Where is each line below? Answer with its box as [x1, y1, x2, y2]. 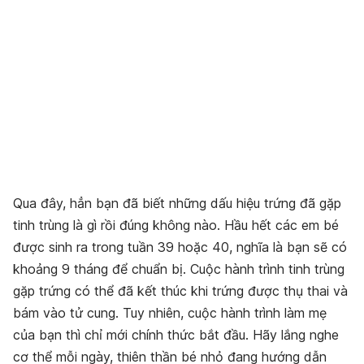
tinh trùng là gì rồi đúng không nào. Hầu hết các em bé [13, 217, 339, 234]
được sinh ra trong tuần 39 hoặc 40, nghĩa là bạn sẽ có [13, 239, 347, 256]
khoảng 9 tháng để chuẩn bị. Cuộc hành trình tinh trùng [13, 261, 344, 278]
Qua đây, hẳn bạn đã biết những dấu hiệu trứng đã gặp [13, 195, 341, 212]
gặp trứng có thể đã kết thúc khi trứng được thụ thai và [13, 283, 348, 300]
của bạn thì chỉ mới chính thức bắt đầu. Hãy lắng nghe [13, 327, 339, 344]
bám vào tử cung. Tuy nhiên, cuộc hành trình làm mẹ [13, 305, 327, 322]
